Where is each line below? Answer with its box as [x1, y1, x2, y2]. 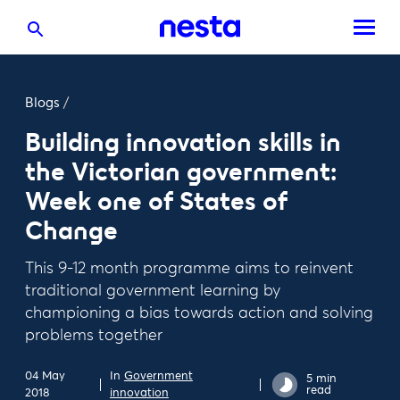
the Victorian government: [25, 156, 337, 187]
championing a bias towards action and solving [25, 305, 373, 321]
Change [25, 215, 118, 246]
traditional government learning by [25, 283, 280, 299]
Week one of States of [25, 186, 287, 217]
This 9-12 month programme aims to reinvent [25, 261, 354, 277]
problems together [25, 328, 162, 344]
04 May [25, 371, 65, 382]
